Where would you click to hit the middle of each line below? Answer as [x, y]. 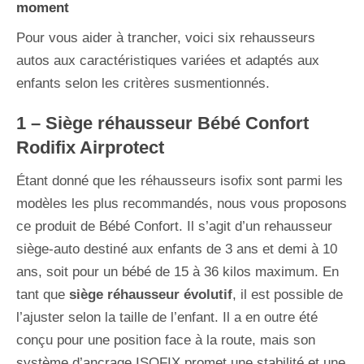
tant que [43, 294]
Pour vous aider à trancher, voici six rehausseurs [166, 37]
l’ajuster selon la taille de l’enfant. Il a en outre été [167, 317]
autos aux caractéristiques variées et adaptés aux [168, 60]
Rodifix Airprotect [90, 147]
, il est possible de [288, 294]
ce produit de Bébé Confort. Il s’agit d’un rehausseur [174, 226]
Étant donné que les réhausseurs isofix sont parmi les [180, 180]
